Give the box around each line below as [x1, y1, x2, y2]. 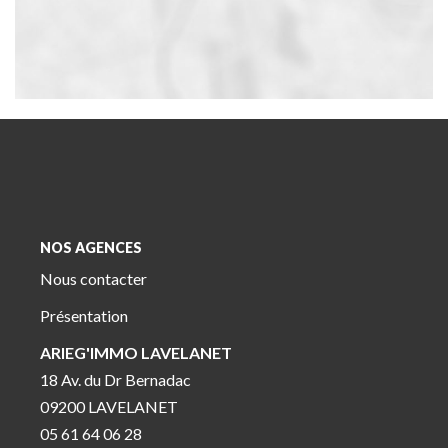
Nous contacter [40, 269, 147, 288]
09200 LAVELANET [40, 397, 178, 416]
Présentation [40, 306, 128, 325]
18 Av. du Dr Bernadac [40, 370, 191, 389]
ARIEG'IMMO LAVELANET [40, 343, 232, 362]
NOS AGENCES [40, 238, 142, 256]
